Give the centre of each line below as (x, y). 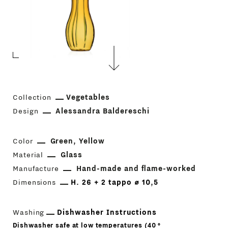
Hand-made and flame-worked (136, 169)
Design (25, 111)
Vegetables (88, 98)
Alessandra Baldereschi (103, 111)
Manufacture (36, 169)
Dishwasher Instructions (107, 213)
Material (28, 155)
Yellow (92, 141)
